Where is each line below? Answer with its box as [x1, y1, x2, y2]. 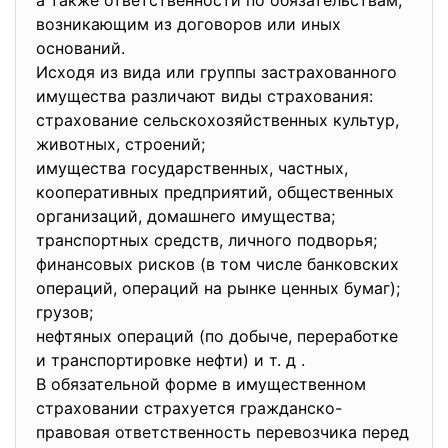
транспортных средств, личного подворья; [36, 230, 382, 250]
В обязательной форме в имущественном [36, 374, 366, 394]
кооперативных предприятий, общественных [36, 182, 394, 202]
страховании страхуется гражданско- [36, 398, 342, 418]
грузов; [36, 302, 98, 322]
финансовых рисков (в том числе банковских [36, 254, 399, 274]
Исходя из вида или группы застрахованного [36, 62, 397, 82]
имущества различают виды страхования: [36, 86, 378, 106]
